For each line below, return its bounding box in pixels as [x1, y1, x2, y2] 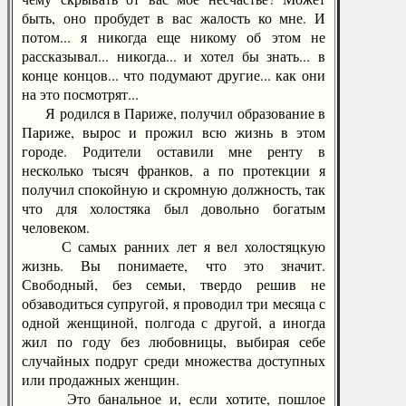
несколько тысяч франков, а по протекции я [22, 160, 325, 179]
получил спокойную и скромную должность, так [22, 179, 325, 198]
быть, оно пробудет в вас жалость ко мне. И [22, 8, 325, 27]
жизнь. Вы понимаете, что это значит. [22, 256, 325, 275]
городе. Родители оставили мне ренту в [22, 141, 325, 160]
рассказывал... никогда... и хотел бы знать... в [22, 46, 325, 65]
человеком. [22, 217, 90, 237]
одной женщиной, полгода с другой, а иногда [22, 313, 325, 332]
